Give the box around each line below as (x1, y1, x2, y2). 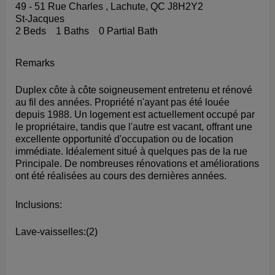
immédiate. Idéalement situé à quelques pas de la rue (15, 145, 247, 157)
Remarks (15, 57, 55, 68)
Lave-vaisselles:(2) (15, 226, 98, 237)
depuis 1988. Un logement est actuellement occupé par (15, 109, 255, 120)
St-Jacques (15, 13, 64, 24)
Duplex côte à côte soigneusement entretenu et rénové (15, 84, 252, 95)
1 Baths (56, 25, 89, 36)
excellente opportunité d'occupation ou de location (15, 133, 233, 144)
